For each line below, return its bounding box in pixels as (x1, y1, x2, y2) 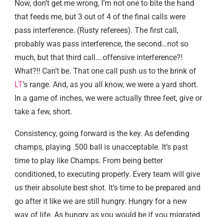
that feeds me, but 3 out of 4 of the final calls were (15, 12, 186, 21)
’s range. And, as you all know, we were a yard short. (23, 79, 198, 89)
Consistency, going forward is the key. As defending (15, 128, 189, 138)
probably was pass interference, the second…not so (15, 39, 188, 48)
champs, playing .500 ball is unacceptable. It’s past (15, 142, 188, 152)
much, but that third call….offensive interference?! (15, 52, 183, 62)
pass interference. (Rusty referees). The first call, (15, 25, 178, 35)
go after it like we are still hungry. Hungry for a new (15, 196, 187, 206)
